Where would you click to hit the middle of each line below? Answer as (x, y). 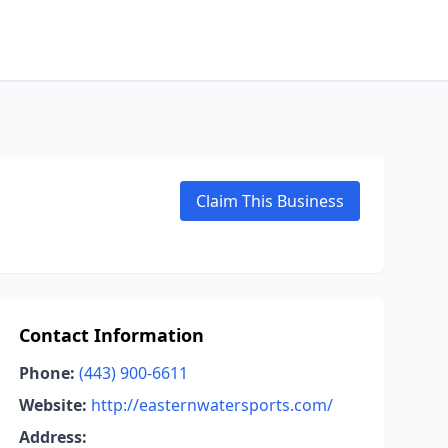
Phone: (46, 373)
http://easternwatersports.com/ (211, 405)
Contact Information (111, 335)
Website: (52, 405)
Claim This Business (270, 201)
